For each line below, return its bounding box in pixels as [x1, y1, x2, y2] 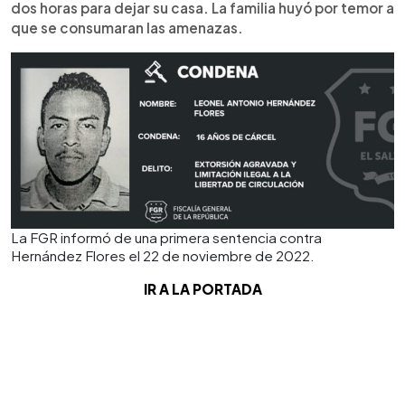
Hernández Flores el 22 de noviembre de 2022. [11, 246, 315, 264]
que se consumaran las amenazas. [11, 18, 243, 36]
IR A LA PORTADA [143, 279, 262, 297]
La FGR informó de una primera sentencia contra [11, 228, 322, 246]
